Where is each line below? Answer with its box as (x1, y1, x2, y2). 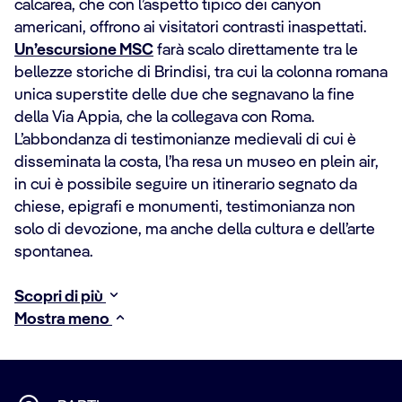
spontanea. (14, 244, 92, 261)
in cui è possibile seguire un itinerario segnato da (14, 177, 357, 194)
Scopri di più (14, 289, 106, 306)
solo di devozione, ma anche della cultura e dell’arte (14, 222, 375, 239)
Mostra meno (14, 311, 112, 328)
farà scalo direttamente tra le (153, 42, 358, 59)
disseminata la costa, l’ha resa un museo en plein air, (14, 154, 379, 171)
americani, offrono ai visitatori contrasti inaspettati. (14, 20, 366, 37)
